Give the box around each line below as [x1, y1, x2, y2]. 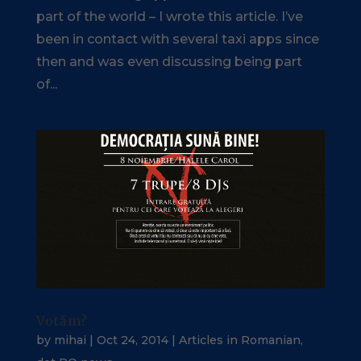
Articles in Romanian [178, 333, 301, 348]
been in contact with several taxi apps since [35, 31, 319, 47]
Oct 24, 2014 [96, 333, 168, 348]
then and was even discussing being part [35, 53, 302, 69]
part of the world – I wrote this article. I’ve [35, 8, 303, 24]
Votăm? [35, 313, 88, 330]
